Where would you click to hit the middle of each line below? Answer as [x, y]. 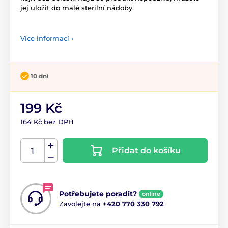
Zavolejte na [81, 204]
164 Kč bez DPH [47, 122]
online [151, 194]
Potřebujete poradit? [98, 194]
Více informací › [47, 38]
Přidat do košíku [146, 151]
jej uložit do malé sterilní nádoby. [77, 7]
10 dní [40, 76]
